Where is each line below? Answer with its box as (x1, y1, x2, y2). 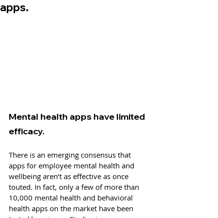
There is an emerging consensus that (9, 149, 133, 160)
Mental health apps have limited (9, 110, 147, 122)
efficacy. (9, 125, 44, 137)
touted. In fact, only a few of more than (9, 182, 141, 192)
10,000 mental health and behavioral (9, 192, 135, 202)
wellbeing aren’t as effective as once (9, 171, 130, 181)
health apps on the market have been (9, 203, 135, 213)
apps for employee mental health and (9, 160, 136, 170)
